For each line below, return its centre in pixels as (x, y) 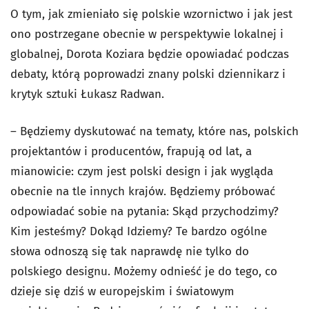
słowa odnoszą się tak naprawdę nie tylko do (130, 251)
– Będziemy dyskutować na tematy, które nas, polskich (154, 131)
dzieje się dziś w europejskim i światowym (122, 291)
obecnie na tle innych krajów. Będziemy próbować (143, 191)
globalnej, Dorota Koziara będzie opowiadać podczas (150, 54)
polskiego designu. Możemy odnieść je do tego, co (144, 271)
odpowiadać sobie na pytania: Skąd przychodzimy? (144, 211)
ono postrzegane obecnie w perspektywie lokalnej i (147, 34)
